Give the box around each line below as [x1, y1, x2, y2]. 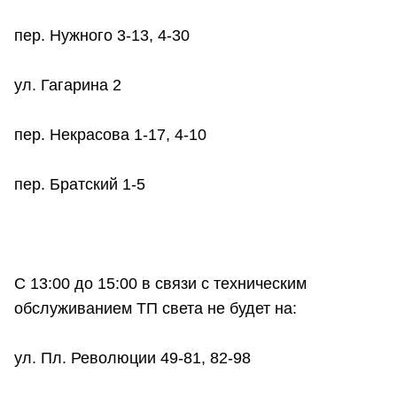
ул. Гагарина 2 [14, 76, 121, 95]
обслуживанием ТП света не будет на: [14, 300, 297, 318]
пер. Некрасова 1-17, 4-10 [14, 126, 206, 144]
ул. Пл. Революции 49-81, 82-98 [14, 349, 251, 368]
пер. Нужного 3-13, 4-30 [14, 27, 190, 45]
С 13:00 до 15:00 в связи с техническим [14, 275, 307, 293]
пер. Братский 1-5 [14, 175, 145, 194]
